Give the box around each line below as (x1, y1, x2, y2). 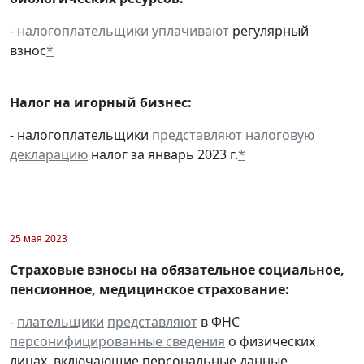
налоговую (245, 125, 314, 144)
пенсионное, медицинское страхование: (10, 279, 289, 298)
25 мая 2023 (10, 231, 67, 245)
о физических (225, 331, 315, 350)
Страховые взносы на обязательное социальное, (10, 260, 344, 279)
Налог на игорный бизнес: (10, 93, 192, 111)
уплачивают (152, 21, 229, 40)
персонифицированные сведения (10, 331, 225, 350)
